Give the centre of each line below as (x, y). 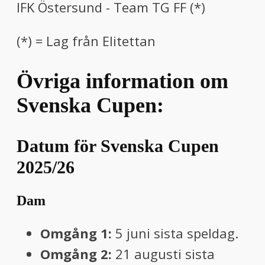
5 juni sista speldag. (177, 233)
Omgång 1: (78, 233)
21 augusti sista (165, 254)
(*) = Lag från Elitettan (86, 41)
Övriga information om (122, 81)
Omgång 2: (78, 254)
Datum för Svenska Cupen (118, 146)
